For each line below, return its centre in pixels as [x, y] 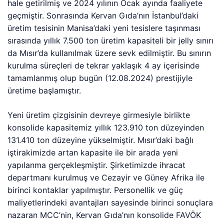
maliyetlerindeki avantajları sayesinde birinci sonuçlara [110, 202]
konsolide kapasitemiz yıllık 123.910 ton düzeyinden [106, 127]
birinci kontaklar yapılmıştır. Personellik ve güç [95, 190]
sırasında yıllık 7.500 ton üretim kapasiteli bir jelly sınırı [111, 40]
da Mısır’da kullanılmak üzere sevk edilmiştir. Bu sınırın [109, 53]
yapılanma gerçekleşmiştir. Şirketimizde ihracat [97, 165]
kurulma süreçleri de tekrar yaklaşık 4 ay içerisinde [104, 65]
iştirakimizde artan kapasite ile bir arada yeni [93, 152]
